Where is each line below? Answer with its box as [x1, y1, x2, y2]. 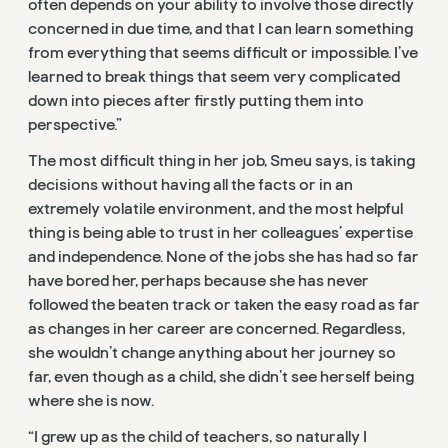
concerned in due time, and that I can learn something [28, 18, 413, 39]
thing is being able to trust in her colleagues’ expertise [28, 223, 413, 244]
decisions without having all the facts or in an [28, 175, 353, 196]
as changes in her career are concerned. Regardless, [28, 319, 405, 340]
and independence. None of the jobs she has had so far [28, 247, 419, 268]
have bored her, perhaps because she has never [28, 271, 369, 292]
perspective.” [28, 114, 122, 135]
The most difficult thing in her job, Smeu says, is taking [28, 151, 415, 172]
